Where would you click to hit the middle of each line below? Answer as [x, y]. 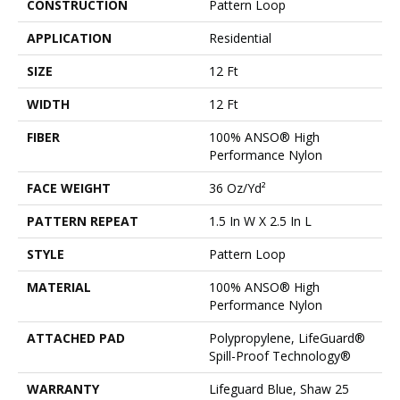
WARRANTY [63, 389]
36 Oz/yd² [237, 188]
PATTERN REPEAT [83, 221]
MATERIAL [59, 287]
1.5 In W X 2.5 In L [260, 221]
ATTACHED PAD [76, 338]
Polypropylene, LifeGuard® [287, 338]
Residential [240, 38]
